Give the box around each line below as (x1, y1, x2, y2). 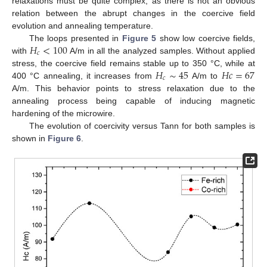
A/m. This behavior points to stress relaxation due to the (12, 83, 255, 93)
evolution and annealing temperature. (12, 20, 153, 30)
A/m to (188, 70, 222, 80)
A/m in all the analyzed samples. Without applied (67, 45, 255, 55)
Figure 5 (122, 33, 157, 43)
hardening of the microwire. (12, 108, 115, 118)
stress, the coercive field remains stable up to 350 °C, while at (12, 58, 255, 68)
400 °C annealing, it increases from (12, 70, 156, 80)
